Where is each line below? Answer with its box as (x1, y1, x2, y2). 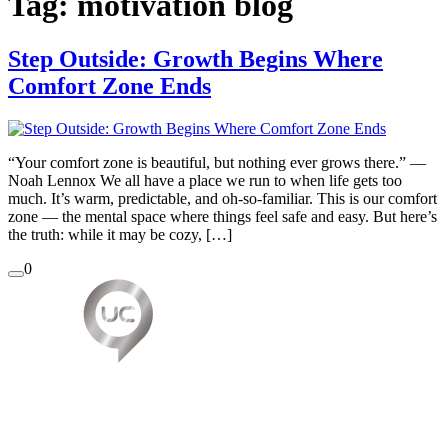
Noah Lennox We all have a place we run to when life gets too (8, 171, 402, 189)
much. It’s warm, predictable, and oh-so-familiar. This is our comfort (8, 189, 437, 207)
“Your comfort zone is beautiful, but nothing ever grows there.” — (8, 153, 426, 171)
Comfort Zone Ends (8, 72, 211, 99)
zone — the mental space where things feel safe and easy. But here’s (8, 207, 437, 225)
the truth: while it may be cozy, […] (8, 225, 232, 243)
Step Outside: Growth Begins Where (8, 45, 383, 72)
